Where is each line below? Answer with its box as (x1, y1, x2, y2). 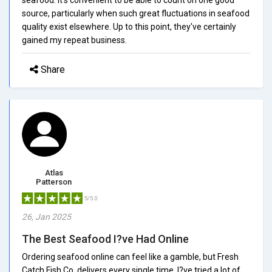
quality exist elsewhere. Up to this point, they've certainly (22, 21, 236, 32)
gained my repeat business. (22, 35, 127, 45)
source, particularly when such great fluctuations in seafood (22, 8, 250, 18)
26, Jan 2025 (22, 211, 71, 222)
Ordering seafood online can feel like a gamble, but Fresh (22, 251, 239, 262)
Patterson (36, 177, 72, 186)
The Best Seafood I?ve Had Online (22, 232, 189, 245)
